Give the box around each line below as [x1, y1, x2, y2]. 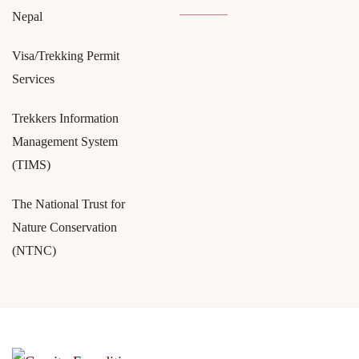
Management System [12, 135, 118, 149]
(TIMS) [12, 158, 50, 172]
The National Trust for [12, 197, 125, 212]
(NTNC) [12, 244, 56, 258]
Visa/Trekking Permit [12, 49, 119, 63]
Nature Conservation [12, 220, 117, 235]
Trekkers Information [12, 111, 119, 126]
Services [12, 72, 54, 87]
